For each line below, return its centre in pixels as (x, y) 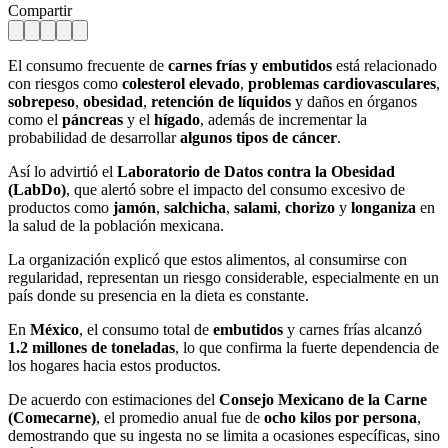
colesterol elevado (181, 83)
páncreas (92, 119)
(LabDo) (37, 189)
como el (35, 119)
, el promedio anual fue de (180, 417)
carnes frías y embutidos (250, 65)
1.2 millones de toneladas (91, 347)
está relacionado (384, 65)
